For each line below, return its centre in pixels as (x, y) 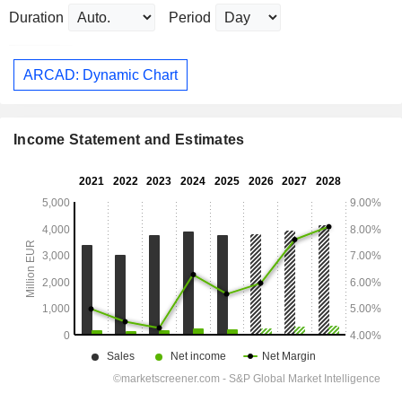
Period (190, 18)
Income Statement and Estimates (129, 140)
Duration (36, 18)
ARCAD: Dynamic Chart (100, 74)
